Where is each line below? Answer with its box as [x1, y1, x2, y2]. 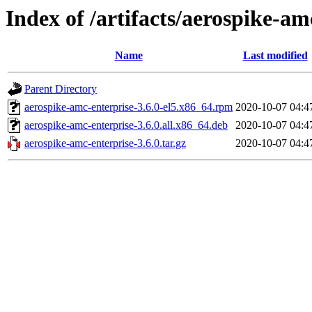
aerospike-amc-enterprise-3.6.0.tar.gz [24, 137, 186, 150]
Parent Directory [24, 83, 97, 95]
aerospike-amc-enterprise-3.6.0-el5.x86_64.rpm [24, 101, 233, 114]
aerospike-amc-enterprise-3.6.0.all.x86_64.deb [24, 119, 228, 132]
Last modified [242, 49, 308, 62]
